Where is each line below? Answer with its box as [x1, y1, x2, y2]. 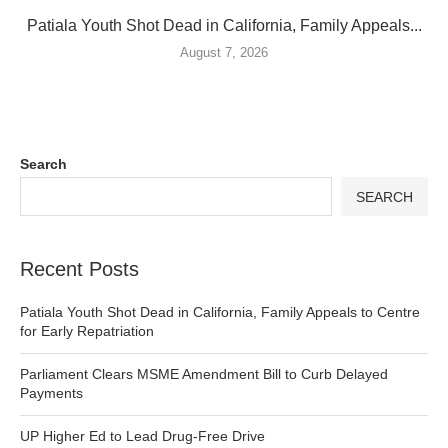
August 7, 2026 [180, 45, 268, 61]
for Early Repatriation [20, 323, 154, 340]
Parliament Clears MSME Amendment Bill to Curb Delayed [20, 366, 388, 383]
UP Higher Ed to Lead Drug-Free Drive [20, 428, 265, 445]
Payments [20, 385, 83, 402]
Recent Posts [20, 258, 139, 281]
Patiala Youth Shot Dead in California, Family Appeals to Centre [20, 304, 420, 321]
